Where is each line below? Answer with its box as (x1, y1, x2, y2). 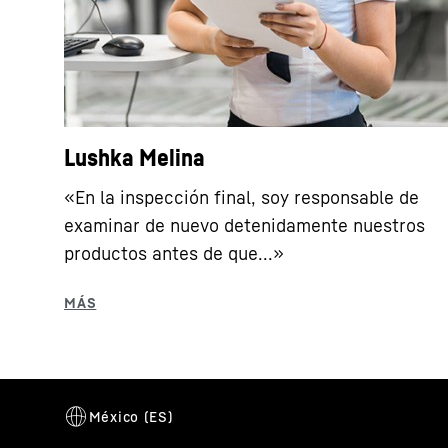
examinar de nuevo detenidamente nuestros (64, 214, 425, 236)
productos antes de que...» (64, 242, 284, 264)
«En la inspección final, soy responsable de (64, 186, 419, 208)
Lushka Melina (64, 143, 205, 171)
